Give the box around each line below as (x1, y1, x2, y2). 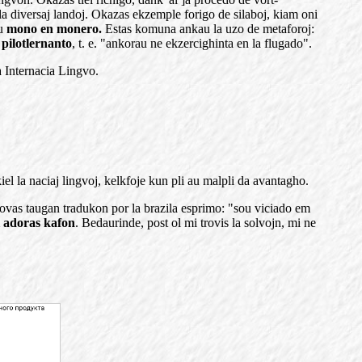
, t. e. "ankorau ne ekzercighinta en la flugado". (72, 36, 312, 50)
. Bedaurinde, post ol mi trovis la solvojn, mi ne (75, 216, 316, 229)
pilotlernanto (2, 36, 72, 50)
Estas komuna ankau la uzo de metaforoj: (102, 22, 314, 36)
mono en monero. (6, 22, 102, 36)
